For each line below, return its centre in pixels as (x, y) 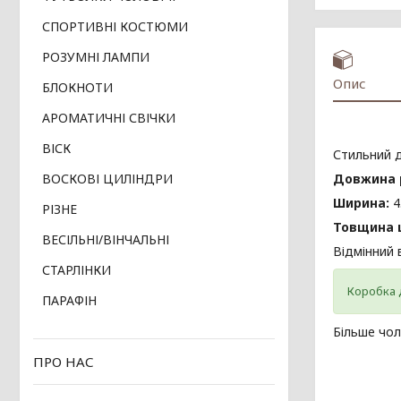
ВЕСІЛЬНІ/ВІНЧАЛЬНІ (106, 240)
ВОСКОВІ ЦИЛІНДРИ (107, 179)
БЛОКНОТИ (77, 88)
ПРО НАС (64, 362)
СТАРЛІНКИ (77, 270)
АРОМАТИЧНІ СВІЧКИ (109, 118)
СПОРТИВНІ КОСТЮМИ (115, 27)
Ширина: (363, 203)
